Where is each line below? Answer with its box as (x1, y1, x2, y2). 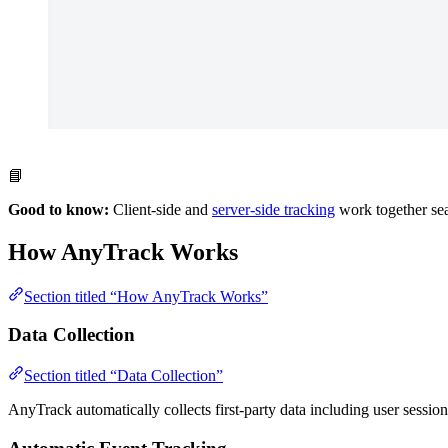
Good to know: (8, 200, 109, 218)
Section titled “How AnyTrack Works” (24, 287, 268, 305)
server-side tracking (212, 200, 335, 218)
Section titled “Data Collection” (24, 367, 223, 385)
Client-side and (109, 200, 212, 218)
